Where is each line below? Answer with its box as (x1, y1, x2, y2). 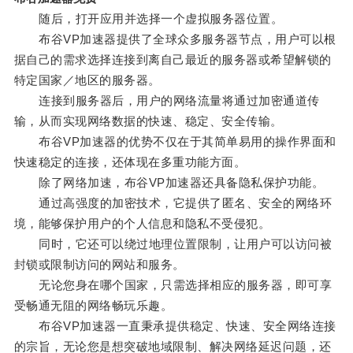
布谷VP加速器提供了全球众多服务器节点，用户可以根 (13, 32, 336, 46)
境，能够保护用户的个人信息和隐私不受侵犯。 (13, 217, 271, 231)
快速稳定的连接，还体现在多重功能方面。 (13, 155, 247, 169)
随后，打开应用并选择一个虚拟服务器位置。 (13, 12, 284, 26)
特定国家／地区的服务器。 (13, 73, 161, 87)
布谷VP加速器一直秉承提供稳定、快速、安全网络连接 (13, 319, 336, 333)
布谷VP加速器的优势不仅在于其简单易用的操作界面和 (13, 135, 336, 149)
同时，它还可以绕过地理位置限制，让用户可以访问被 (13, 237, 333, 251)
